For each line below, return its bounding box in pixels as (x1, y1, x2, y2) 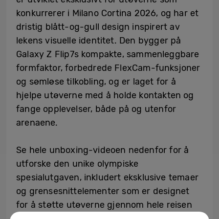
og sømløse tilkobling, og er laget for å (16, 76, 176, 87)
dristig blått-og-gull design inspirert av (16, 22, 180, 32)
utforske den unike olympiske (16, 158, 139, 169)
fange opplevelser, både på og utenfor (16, 104, 176, 114)
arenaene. (16, 117, 58, 128)
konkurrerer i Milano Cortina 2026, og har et (16, 8, 199, 19)
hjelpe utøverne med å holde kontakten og (16, 90, 194, 101)
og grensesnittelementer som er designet (16, 186, 190, 197)
